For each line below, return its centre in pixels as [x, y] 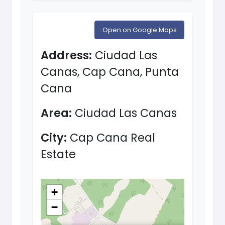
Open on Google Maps [139, 30]
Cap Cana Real [111, 138]
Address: [66, 55]
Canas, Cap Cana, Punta [110, 72]
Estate [58, 154]
